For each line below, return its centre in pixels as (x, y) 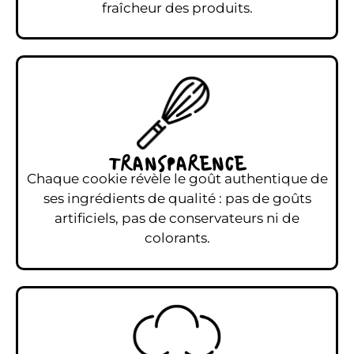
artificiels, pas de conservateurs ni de (177, 218)
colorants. (177, 238)
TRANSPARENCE (177, 166)
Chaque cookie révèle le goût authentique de (177, 179)
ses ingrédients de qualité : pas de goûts (177, 199)
